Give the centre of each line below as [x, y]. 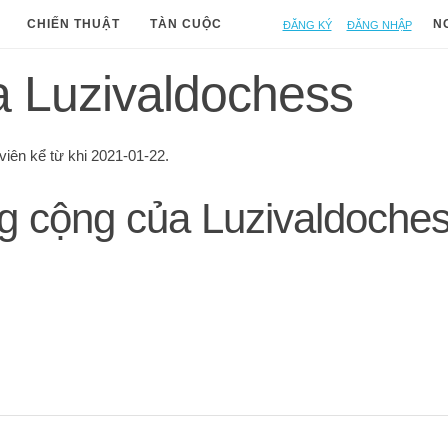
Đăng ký [307, 23]
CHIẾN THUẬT [73, 24]
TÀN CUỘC [186, 24]
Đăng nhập [379, 23]
